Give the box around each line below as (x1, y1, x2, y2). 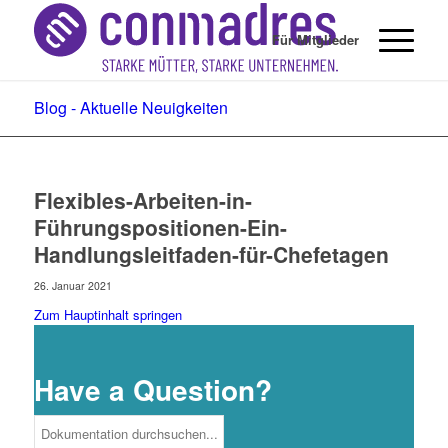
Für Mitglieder (272, 30, 360, 49)
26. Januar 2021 (33, 278, 112, 293)
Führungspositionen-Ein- (33, 212, 287, 242)
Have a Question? (33, 369, 272, 410)
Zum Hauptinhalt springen (33, 305, 182, 324)
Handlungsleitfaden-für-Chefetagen (33, 239, 389, 269)
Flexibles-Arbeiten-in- (33, 185, 252, 215)
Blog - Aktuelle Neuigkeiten (33, 96, 228, 119)
